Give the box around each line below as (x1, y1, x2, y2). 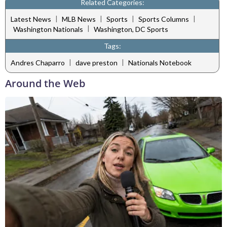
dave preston (75, 58, 118, 67)
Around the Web (5, 76, 85, 90)
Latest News (11, 15, 51, 24)
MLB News (62, 15, 96, 24)
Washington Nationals (13, 24, 83, 33)
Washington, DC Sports (94, 24, 168, 33)
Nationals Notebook (128, 58, 192, 67)
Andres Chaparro (11, 58, 65, 67)
